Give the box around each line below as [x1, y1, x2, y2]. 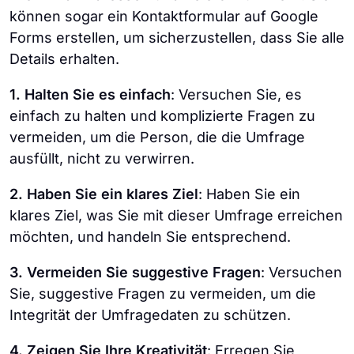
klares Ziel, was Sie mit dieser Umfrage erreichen [9, 206, 343, 224]
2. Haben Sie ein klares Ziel [9, 185, 198, 202]
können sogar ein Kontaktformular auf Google [9, 7, 318, 24]
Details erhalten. [9, 50, 119, 67]
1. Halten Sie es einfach [9, 85, 171, 103]
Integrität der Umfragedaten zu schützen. [9, 306, 291, 323]
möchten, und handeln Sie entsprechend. [9, 228, 291, 245]
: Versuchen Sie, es [171, 85, 302, 103]
